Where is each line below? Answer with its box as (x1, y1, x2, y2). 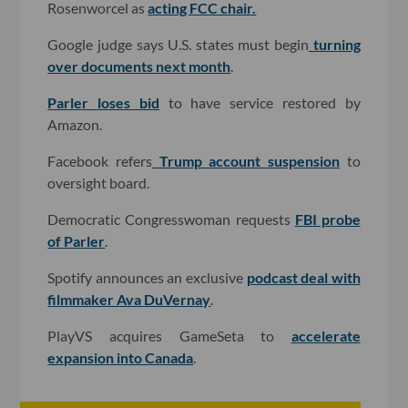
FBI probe (294, 209, 361, 228)
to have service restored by (158, 93, 361, 111)
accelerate (291, 326, 361, 344)
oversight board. (47, 173, 150, 191)
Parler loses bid (47, 93, 159, 111)
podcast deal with (246, 268, 361, 286)
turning (309, 35, 361, 53)
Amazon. (47, 115, 103, 133)
